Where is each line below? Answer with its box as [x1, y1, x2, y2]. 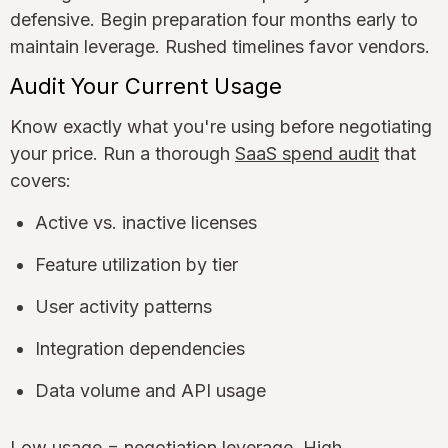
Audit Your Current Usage [10, 72, 282, 99]
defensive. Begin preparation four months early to [10, 8, 418, 30]
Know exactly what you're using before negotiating [10, 115, 432, 137]
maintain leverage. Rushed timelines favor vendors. [10, 35, 430, 57]
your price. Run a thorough [10, 142, 235, 164]
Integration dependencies [35, 337, 245, 359]
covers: [10, 169, 71, 191]
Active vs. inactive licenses [35, 211, 257, 233]
